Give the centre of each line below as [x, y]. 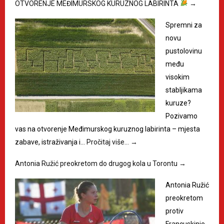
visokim [177, 77]
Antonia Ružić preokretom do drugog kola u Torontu [97, 163]
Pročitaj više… [108, 142]
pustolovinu [184, 51]
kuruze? [178, 103]
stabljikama [184, 90]
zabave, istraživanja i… [51, 142]
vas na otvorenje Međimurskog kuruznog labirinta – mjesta [107, 129]
